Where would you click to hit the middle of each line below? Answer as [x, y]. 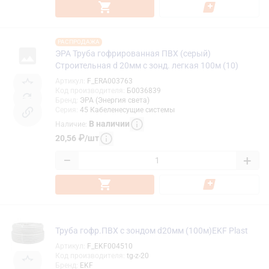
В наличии [109, 124]
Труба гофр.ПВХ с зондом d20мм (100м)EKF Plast [152, 230]
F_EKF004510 [110, 246]
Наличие [70, 125]
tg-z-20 [138, 255]
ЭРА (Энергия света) [115, 100]
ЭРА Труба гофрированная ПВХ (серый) [133, 53]
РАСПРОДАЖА [79, 41]
